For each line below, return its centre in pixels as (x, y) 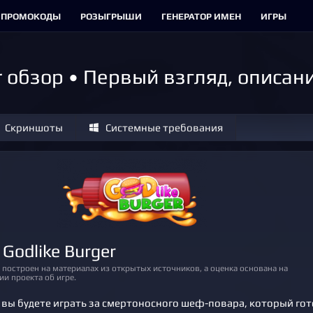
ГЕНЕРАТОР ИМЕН (201, 16)
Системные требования (164, 128)
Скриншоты (34, 128)
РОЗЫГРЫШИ (111, 16)
